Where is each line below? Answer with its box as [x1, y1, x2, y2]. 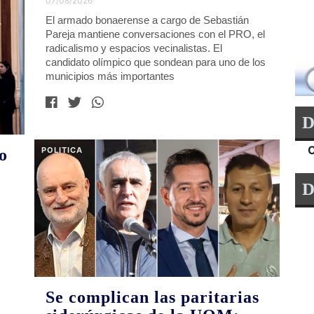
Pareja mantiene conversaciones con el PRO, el [46, 27, 266, 40]
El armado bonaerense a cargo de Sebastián [46, 13, 250, 26]
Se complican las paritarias [46, 288, 260, 307]
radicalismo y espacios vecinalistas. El [46, 41, 223, 54]
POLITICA [41, 144, 83, 155]
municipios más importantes [46, 69, 175, 82]
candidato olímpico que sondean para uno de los [46, 55, 266, 68]
